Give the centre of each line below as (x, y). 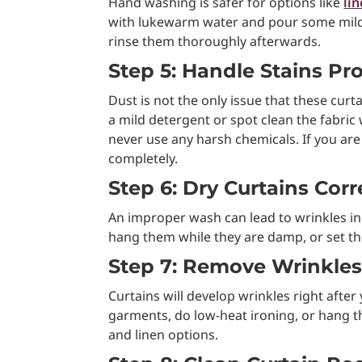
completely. (143, 158)
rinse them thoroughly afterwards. (215, 41)
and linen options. (164, 334)
